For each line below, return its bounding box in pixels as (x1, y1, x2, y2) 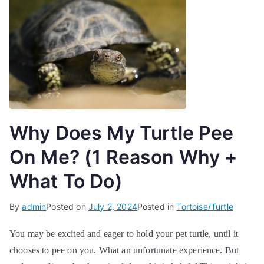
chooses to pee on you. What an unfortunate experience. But (9, 245, 239, 255)
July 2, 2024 (88, 202, 137, 212)
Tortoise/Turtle (176, 202, 233, 212)
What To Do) (9, 170, 123, 193)
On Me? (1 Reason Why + (9, 146, 238, 169)
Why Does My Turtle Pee (9, 121, 234, 144)
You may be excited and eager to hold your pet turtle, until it (9, 229, 238, 239)
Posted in (137, 202, 177, 212)
